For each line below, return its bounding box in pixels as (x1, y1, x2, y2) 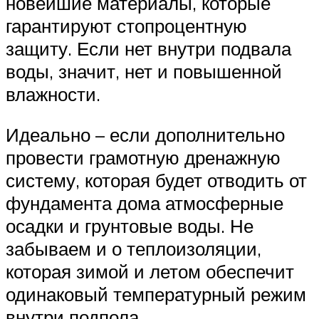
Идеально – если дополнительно (6, 123, 285, 147)
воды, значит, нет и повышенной (6, 59, 282, 83)
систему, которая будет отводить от (6, 169, 307, 192)
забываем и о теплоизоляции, (6, 237, 261, 261)
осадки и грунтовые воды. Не (6, 214, 253, 238)
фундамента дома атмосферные (6, 192, 283, 215)
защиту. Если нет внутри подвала (6, 36, 291, 60)
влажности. (6, 82, 100, 105)
